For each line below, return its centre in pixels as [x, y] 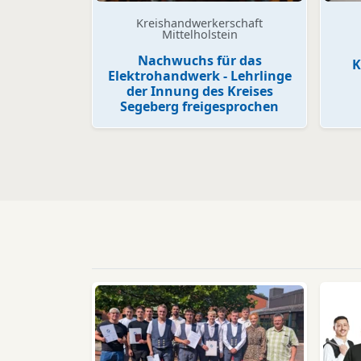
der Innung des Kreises [199, 91]
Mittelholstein [199, 35]
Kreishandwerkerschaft [199, 23]
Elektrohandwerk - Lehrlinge [199, 76]
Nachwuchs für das [199, 61]
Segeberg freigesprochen [199, 107]
